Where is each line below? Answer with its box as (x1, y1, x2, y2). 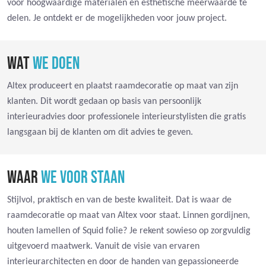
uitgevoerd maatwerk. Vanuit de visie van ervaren (7, 241, 199, 251)
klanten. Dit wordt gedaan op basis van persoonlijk (7, 96, 201, 106)
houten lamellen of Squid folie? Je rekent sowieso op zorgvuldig (7, 226, 251, 236)
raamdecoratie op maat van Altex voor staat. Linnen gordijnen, (7, 210, 250, 220)
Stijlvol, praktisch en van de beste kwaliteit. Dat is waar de (7, 195, 232, 205)
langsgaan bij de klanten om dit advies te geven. (7, 127, 193, 137)
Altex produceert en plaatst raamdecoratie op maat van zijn (7, 81, 238, 91)
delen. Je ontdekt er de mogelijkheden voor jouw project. (7, 13, 227, 23)
